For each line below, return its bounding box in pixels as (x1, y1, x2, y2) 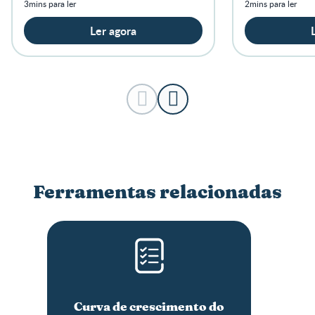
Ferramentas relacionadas (33, 183, 282, 202)
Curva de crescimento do (74, 301, 224, 313)
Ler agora (90, 22, 136, 39)
